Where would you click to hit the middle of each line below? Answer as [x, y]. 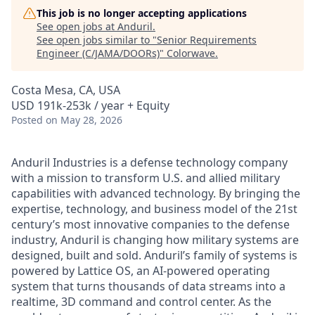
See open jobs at [77, 26]
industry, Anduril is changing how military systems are [155, 240]
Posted [27, 120]
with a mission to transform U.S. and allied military [146, 178]
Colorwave [191, 53]
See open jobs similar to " [97, 40]
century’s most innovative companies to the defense [150, 224]
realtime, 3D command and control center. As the [141, 302]
